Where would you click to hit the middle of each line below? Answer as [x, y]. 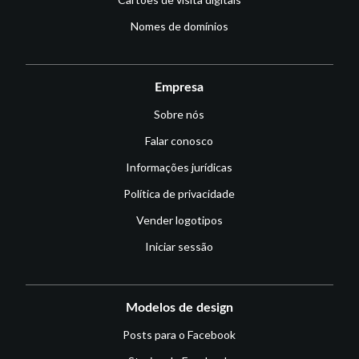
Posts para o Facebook [179, 334]
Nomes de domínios [179, 26]
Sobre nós [179, 114]
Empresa [179, 87]
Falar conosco [179, 140]
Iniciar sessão [179, 246]
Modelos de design [179, 307]
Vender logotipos [179, 220]
